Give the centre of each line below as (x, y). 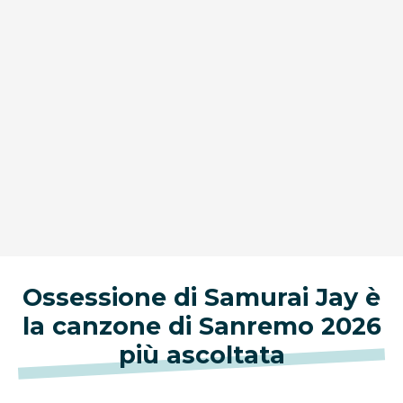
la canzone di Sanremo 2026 (201, 327)
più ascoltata (201, 355)
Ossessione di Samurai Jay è (201, 298)
